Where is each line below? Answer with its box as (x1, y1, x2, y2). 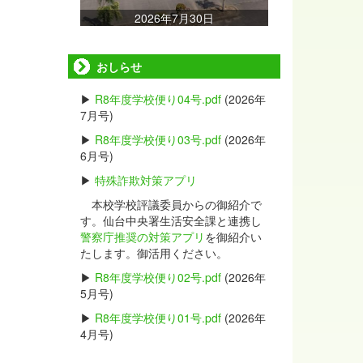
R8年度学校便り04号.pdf (94, 91, 221, 107)
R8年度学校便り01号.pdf (94, 310, 221, 326)
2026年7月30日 (58, 10, 138, 26)
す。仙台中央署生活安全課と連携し (79, 212, 262, 228)
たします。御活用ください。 (79, 245, 228, 261)
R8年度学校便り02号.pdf (94, 269, 221, 285)
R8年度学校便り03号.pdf (94, 131, 221, 147)
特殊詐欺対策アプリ (94, 172, 197, 188)
